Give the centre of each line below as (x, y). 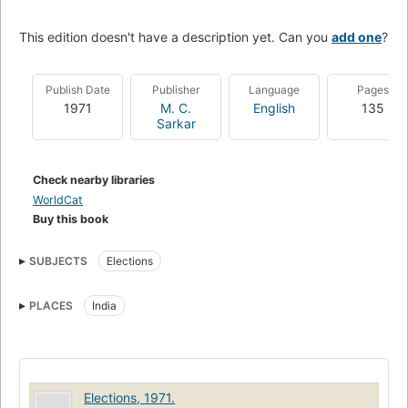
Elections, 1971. (130, 397)
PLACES (51, 305)
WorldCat (58, 199)
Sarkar (176, 123)
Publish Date (77, 89)
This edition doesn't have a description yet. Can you (175, 36)
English (274, 107)
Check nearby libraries (94, 179)
